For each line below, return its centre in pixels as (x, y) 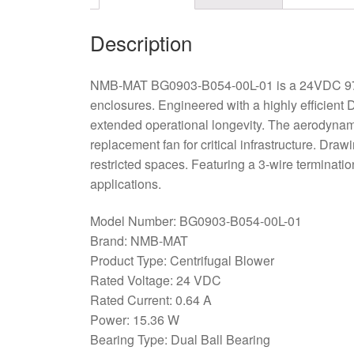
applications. (125, 183)
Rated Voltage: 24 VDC (155, 281)
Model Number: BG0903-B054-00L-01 (196, 221)
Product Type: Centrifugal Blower (182, 261)
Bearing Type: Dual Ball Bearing (180, 340)
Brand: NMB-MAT (139, 241)
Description (141, 42)
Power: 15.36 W (134, 320)
